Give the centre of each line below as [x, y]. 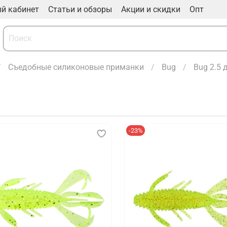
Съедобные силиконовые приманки [76, 67]
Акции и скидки [151, 9]
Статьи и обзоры [80, 9]
